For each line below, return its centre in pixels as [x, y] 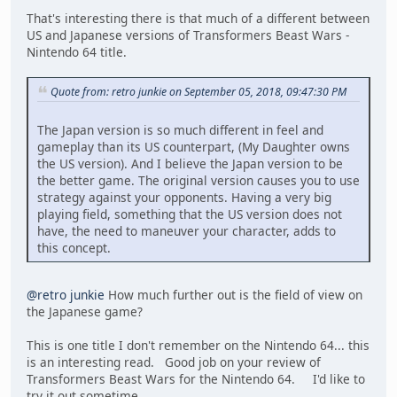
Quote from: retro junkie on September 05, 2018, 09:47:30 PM [198, 91]
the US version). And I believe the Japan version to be [190, 164]
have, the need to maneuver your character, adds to [187, 231]
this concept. [74, 248]
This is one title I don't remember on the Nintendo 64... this [198, 346]
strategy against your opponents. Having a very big [184, 198]
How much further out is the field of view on [234, 295]
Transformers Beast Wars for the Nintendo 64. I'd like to [196, 379]
